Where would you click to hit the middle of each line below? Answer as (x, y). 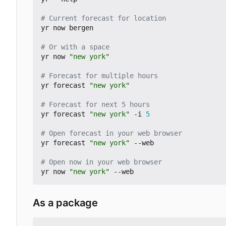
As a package (65, 203)
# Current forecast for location (103, 18)
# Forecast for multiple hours (99, 76)
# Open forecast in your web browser (111, 133)
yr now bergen (67, 28)
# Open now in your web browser (101, 162)
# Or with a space (75, 47)
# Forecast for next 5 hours (95, 105)
